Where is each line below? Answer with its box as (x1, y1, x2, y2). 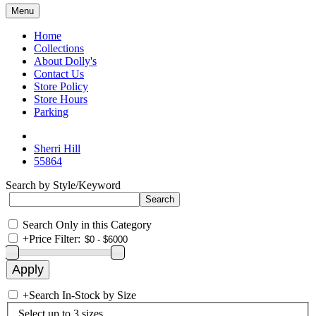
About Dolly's (34, 55, 97, 67)
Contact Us (34, 68, 84, 80)
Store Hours (34, 93, 87, 105)
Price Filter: (29, 233, 80, 245)
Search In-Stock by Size (29, 289, 136, 301)
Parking (34, 106, 68, 118)
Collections (34, 42, 84, 54)
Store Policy (34, 80, 88, 92)
